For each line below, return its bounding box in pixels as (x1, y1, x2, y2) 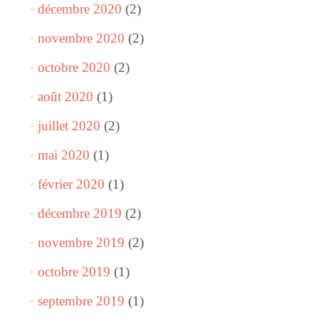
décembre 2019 (37, 206, 122, 221)
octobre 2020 (37, 60, 110, 75)
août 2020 (37, 89, 93, 105)
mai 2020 (37, 147, 90, 163)
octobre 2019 (37, 264, 110, 280)
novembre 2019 (37, 235, 125, 251)
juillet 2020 (37, 118, 100, 134)
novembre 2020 (37, 31, 125, 46)
